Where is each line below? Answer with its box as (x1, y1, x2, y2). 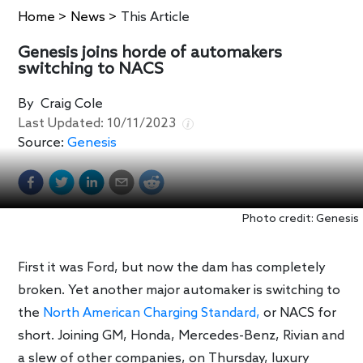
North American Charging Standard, (43, 305, 261, 322)
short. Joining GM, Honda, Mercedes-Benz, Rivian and (18, 328, 345, 344)
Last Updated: (18, 115, 108, 131)
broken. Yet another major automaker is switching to (18, 283, 341, 299)
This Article (121, 9, 190, 25)
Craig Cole (41, 96, 104, 112)
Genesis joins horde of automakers (18, 43, 283, 63)
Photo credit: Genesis (242, 211, 359, 226)
